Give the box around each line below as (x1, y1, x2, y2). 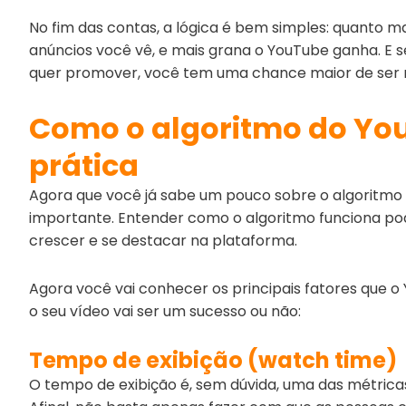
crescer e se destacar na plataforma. (29, 229, 297, 251)
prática (29, 144, 139, 186)
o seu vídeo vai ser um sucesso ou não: (29, 300, 301, 322)
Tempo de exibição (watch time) (29, 344, 397, 375)
